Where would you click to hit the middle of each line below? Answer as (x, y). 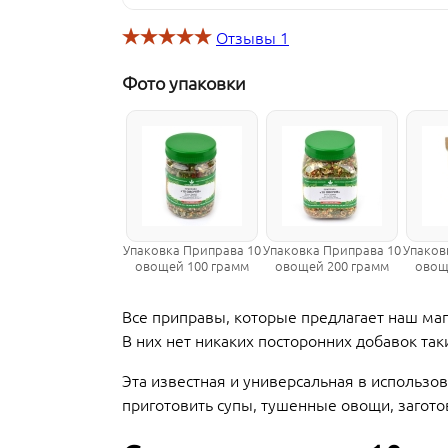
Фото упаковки (184, 82)
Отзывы (248, 37)
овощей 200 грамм (332, 265)
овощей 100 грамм (192, 265)
